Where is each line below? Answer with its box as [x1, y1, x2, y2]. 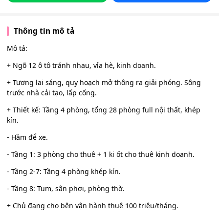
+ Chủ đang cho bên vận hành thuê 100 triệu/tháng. [7, 201, 178, 210]
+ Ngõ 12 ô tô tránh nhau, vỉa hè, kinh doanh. [7, 61, 156, 70]
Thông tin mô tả [13, 26, 74, 36]
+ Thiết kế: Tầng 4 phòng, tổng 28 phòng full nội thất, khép [7, 105, 200, 114]
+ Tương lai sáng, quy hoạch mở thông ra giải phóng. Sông [7, 78, 201, 87]
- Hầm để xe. [7, 132, 48, 142]
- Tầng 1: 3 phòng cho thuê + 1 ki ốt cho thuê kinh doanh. [7, 150, 195, 159]
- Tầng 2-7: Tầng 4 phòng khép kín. [7, 167, 121, 176]
